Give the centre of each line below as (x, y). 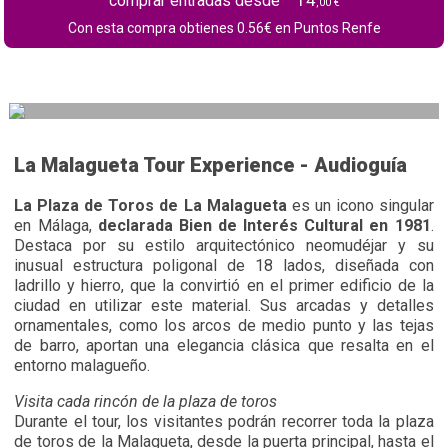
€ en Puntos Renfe (322, 27)
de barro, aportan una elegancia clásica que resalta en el (224, 345)
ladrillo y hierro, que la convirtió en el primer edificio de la (224, 285)
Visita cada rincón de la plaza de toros (146, 401)
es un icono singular (360, 205)
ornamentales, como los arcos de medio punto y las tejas (224, 325)
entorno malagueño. (82, 365)
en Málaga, (56, 225)
